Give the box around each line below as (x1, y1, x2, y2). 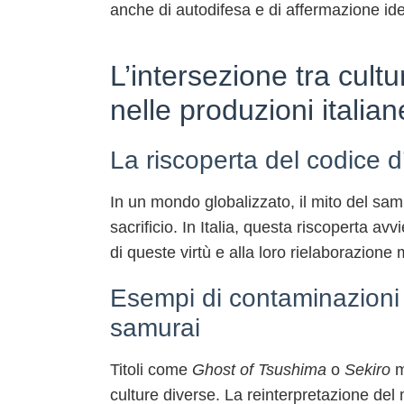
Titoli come (110, 361, 192, 379)
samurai (110, 314, 200, 342)
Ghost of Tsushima (192, 361, 326, 379)
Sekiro (344, 361, 390, 379)
